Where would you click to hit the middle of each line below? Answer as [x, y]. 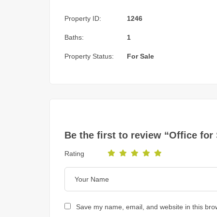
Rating [74, 153]
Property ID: [83, 19]
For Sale [140, 56]
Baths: [74, 38]
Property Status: [89, 56]
